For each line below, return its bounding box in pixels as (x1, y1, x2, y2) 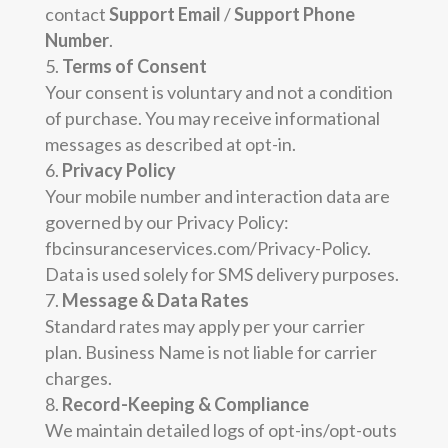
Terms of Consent (61, 54, 207, 77)
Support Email (108, 2, 221, 25)
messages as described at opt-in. (44, 132, 296, 155)
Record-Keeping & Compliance (61, 392, 309, 415)
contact (44, 2, 109, 25)
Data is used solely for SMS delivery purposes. (44, 262, 399, 285)
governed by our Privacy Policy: (44, 210, 289, 233)
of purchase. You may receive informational (44, 106, 380, 129)
